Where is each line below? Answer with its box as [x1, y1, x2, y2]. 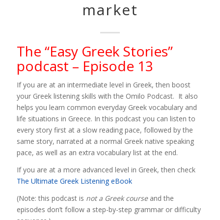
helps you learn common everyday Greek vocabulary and [16, 102, 197, 112]
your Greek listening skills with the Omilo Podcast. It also [16, 91, 198, 101]
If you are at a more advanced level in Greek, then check [16, 165, 197, 174]
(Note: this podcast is [16, 193, 86, 203]
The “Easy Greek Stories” [16, 42, 173, 60]
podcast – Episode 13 [16, 56, 153, 75]
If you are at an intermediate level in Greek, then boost [16, 80, 191, 89]
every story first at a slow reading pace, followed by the [16, 125, 193, 135]
